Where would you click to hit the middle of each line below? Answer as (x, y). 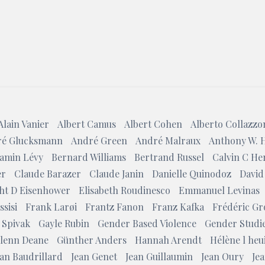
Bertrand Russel (169, 157)
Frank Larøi (51, 207)
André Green (99, 140)
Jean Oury (222, 256)
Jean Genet (94, 256)
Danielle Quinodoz (191, 174)
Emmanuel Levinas (219, 190)
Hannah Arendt (168, 240)
